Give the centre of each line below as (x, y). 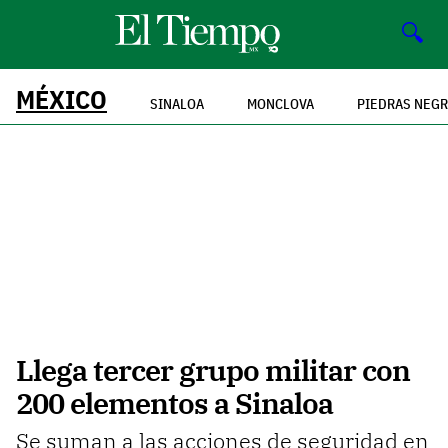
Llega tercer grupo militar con (213, 370)
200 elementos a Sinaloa (174, 403)
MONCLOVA (280, 103)
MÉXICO (61, 99)
